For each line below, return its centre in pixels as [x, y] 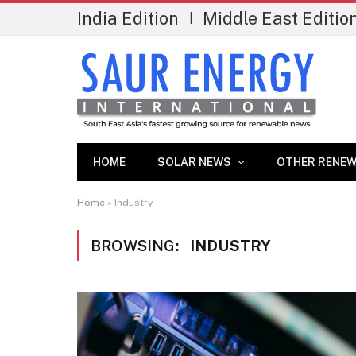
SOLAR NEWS [194, 162]
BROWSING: [136, 246]
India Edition [128, 18]
